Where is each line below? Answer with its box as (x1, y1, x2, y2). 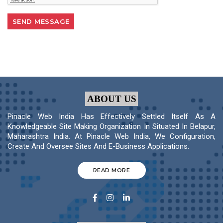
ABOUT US (87, 93, 136, 104)
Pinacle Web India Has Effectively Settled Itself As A (7, 111, 216, 121)
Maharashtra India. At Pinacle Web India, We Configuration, (7, 131, 216, 141)
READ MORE (93, 167, 130, 174)
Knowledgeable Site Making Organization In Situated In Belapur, (7, 121, 216, 131)
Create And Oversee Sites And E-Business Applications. (7, 141, 189, 151)
